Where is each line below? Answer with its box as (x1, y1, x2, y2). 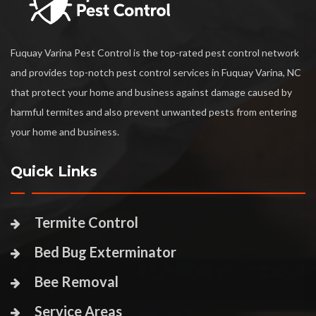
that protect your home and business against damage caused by (11, 86, 292, 99)
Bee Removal (35, 273, 119, 291)
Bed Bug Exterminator (35, 243, 176, 261)
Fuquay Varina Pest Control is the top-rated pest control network (11, 47, 299, 59)
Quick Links (11, 163, 97, 181)
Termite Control (35, 214, 138, 231)
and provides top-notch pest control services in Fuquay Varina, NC (11, 66, 301, 79)
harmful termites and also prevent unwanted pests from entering (11, 106, 297, 119)
